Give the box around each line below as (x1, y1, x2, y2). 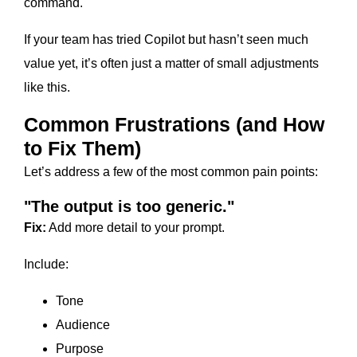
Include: (24, 257, 69, 272)
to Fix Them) (24, 137, 141, 160)
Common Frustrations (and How (24, 113, 324, 136)
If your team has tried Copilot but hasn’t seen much (24, 33, 308, 47)
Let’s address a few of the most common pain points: (24, 165, 318, 179)
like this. (24, 80, 70, 95)
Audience (56, 318, 110, 332)
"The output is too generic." (24, 198, 234, 216)
